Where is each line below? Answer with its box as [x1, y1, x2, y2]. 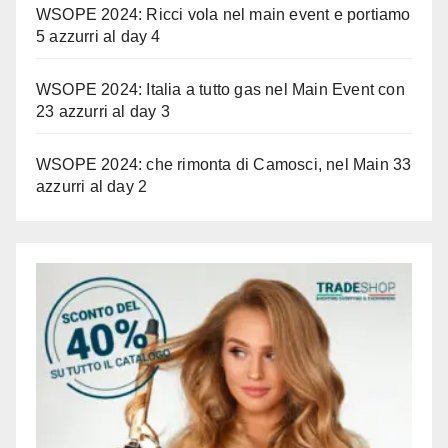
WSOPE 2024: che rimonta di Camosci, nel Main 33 [36, 156, 412, 174]
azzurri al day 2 [36, 178, 148, 196]
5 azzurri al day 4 [36, 28, 161, 46]
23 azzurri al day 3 [36, 103, 170, 121]
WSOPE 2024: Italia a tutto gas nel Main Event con [36, 81, 405, 99]
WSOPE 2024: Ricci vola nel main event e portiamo [36, 6, 411, 24]
